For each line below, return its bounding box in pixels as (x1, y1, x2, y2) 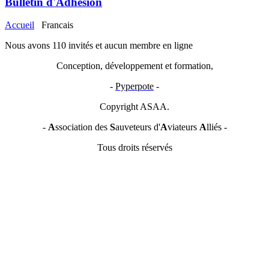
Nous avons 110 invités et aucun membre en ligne (5, 40, 193, 51)
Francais (39, 20, 73, 31)
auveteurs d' (115, 122, 160, 133)
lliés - (206, 122, 227, 133)
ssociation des (55, 122, 110, 133)
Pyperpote (115, 81, 154, 92)
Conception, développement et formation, (56, 61, 213, 71)
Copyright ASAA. (100, 101, 169, 112)
